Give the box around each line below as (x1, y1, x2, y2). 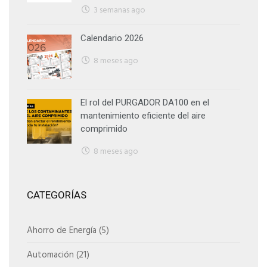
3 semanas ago (94, 3, 145, 17)
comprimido (80, 123, 128, 134)
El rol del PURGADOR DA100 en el (80, 97, 209, 108)
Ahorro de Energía (27, 223, 97, 238)
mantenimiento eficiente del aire (80, 110, 206, 121)
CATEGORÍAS (27, 188, 86, 201)
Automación (27, 247, 74, 262)
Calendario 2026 (80, 32, 144, 44)
